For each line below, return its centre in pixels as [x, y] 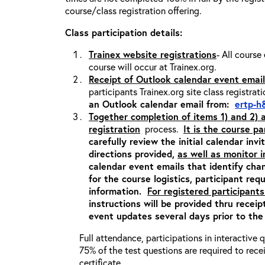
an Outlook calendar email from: [162, 104]
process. [162, 129]
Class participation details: [124, 32]
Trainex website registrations [153, 54]
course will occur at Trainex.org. [153, 67]
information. [118, 191]
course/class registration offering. [135, 10]
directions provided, [133, 153]
